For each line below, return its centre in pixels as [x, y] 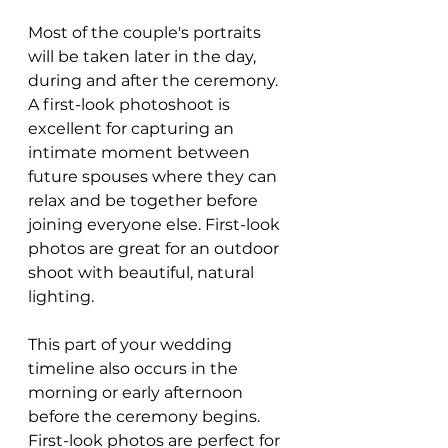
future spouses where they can [154, 177]
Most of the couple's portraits [146, 33]
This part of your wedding [132, 345]
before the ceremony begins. [146, 417]
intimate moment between [141, 153]
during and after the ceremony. [155, 81]
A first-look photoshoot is [131, 105]
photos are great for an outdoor [155, 249]
